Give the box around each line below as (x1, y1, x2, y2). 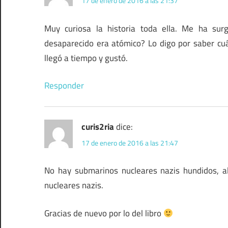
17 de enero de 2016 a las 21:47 (81, 137, 178, 148)
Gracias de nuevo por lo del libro (44, 206, 163, 220)
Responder (44, 79, 84, 93)
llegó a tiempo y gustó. (44, 51, 128, 65)
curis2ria (81, 120, 114, 134)
